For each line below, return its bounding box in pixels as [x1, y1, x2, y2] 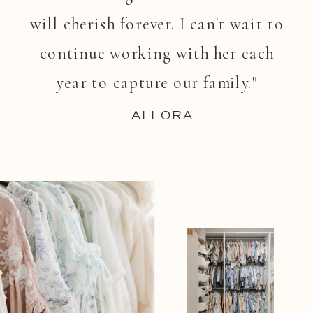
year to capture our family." [56, 72, 258, 93]
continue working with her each [40, 43, 275, 64]
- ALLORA [119, 106, 194, 124]
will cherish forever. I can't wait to [30, 13, 284, 34]
